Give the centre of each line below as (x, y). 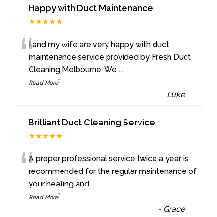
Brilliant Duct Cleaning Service (92, 123)
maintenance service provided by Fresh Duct (110, 57)
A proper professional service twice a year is (109, 159)
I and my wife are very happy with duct (99, 44)
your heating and (59, 184)
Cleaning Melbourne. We (74, 69)
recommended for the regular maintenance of (113, 171)
